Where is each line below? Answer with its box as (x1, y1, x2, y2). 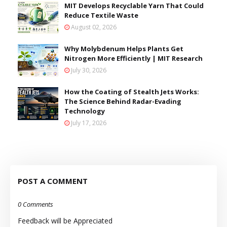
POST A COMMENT (18, 176, 88, 186)
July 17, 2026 (71, 119, 106, 128)
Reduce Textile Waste (64, 11, 138, 20)
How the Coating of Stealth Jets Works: (64, 87, 199, 97)
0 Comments (18, 200, 53, 209)
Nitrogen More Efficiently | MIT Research (64, 54, 203, 63)
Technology (64, 106, 105, 116)
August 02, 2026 (71, 23, 117, 32)
